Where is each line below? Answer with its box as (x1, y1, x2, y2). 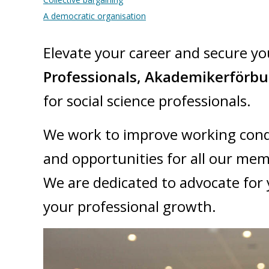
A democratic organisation (43, 10, 146, 22)
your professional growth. (43, 196, 216, 216)
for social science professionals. (43, 91, 251, 110)
